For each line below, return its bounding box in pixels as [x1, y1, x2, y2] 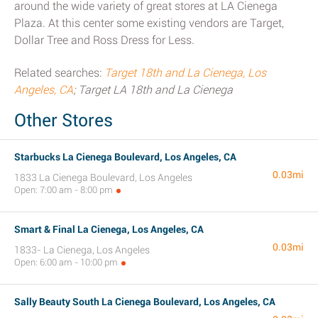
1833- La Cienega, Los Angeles [14, 244, 150, 256]
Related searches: [14, 66, 104, 79]
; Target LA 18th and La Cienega [73, 83, 233, 97]
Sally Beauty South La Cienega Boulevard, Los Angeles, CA [14, 296, 275, 307]
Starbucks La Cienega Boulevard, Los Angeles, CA [14, 151, 236, 163]
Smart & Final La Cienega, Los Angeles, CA [14, 224, 204, 235]
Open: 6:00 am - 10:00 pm [14, 257, 118, 268]
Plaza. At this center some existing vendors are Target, [14, 16, 284, 30]
